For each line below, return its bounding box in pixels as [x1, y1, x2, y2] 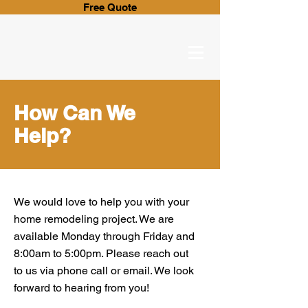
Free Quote [83, 1, 137, 13]
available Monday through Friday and [14, 230, 195, 243]
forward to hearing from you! [14, 281, 149, 294]
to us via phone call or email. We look [14, 264, 194, 277]
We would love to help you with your [14, 195, 189, 208]
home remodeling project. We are [14, 212, 174, 225]
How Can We [14, 100, 135, 125]
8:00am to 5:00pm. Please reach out [14, 247, 188, 260]
